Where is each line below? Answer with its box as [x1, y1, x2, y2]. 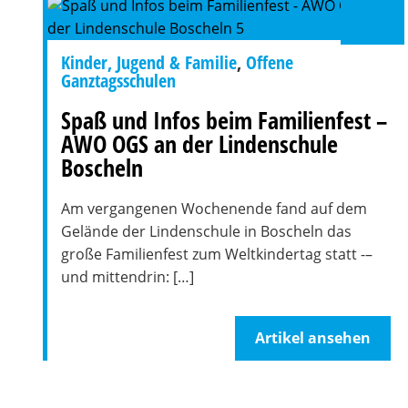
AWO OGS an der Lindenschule [61, 127, 338, 160]
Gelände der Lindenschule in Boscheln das [61, 221, 352, 241]
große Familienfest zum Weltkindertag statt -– [61, 244, 372, 264]
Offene [246, 50, 293, 75]
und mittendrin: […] [61, 267, 194, 287]
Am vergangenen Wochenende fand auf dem [61, 199, 367, 219]
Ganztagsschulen [61, 68, 176, 93]
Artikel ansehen [254, 328, 371, 348]
